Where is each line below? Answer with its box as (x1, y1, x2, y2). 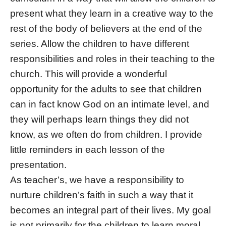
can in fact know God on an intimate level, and (10, 98, 209, 109)
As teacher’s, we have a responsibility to (10, 174, 184, 185)
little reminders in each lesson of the (10, 144, 165, 155)
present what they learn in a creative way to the (10, 8, 213, 19)
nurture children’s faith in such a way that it (10, 189, 193, 200)
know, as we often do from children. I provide (10, 129, 202, 140)
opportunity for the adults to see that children (10, 83, 202, 94)
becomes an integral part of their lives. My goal (10, 204, 211, 215)
